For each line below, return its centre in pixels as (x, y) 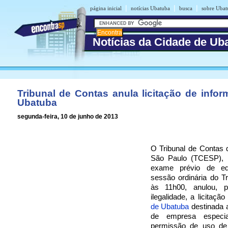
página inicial (106, 8)
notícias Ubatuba (150, 8)
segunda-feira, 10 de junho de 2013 (67, 117)
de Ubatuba (170, 206)
